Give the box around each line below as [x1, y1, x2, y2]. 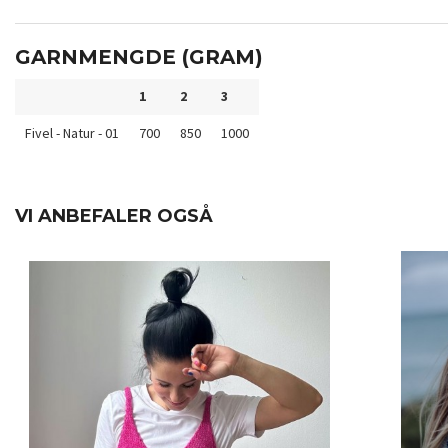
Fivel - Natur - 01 [25, 124, 119, 143]
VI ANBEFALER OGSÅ [15, 205, 213, 228]
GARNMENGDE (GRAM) [15, 45, 263, 70]
